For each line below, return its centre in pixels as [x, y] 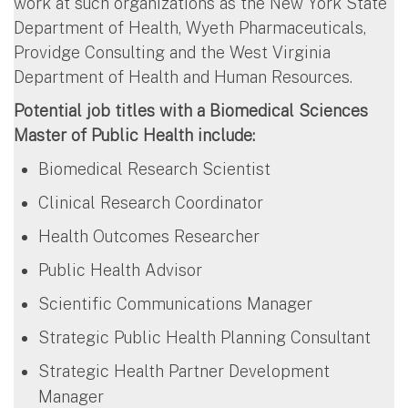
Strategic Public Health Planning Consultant [204, 338]
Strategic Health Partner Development [184, 372]
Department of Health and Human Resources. [183, 77]
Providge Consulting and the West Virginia [172, 53]
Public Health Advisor [120, 270]
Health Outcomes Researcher [149, 237]
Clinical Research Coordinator [151, 203]
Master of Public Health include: [139, 136]
